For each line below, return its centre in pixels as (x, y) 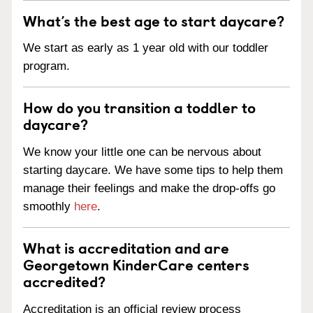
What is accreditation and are (126, 247)
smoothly (49, 206)
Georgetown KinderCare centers (136, 264)
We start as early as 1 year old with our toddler (146, 48)
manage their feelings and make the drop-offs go (149, 188)
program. (46, 66)
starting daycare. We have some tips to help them (153, 170)
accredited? (64, 281)
